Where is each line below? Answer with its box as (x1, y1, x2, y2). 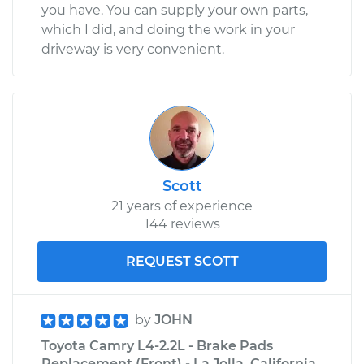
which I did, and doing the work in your (41, 21, 295, 37)
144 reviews (144, 215, 220, 232)
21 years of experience (111, 197, 253, 214)
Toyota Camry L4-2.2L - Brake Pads (41, 337, 273, 353)
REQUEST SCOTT (125, 253, 239, 269)
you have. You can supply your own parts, (41, 2, 308, 18)
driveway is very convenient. (41, 41, 224, 57)
